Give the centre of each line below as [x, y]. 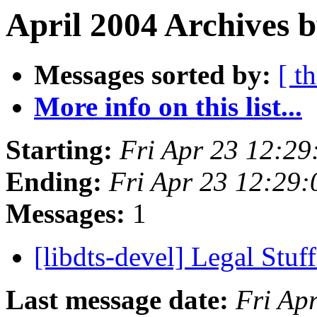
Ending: [54, 182]
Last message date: [117, 300]
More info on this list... [168, 107]
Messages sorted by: [152, 75]
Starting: [59, 150]
